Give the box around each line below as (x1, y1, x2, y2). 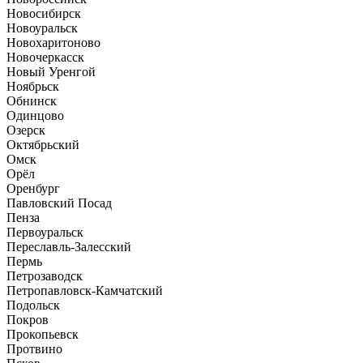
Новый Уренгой (6, 64, 96, 79)
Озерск (6, 122, 45, 137)
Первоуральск (6, 224, 83, 239)
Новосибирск (6, 6, 81, 20)
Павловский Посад (6, 195, 112, 210)
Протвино (6, 341, 62, 356)
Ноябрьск (6, 79, 59, 93)
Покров (6, 312, 49, 327)
